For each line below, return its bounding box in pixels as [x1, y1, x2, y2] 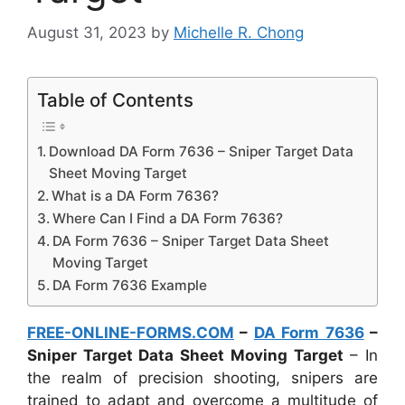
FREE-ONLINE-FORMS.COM [27, 324, 234, 343]
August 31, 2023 [27, 24, 146, 42]
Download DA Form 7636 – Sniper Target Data [49, 143, 354, 161]
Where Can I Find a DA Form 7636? [52, 210, 284, 228]
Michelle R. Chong [174, 24, 304, 42]
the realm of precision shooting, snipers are [27, 369, 378, 388]
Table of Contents [37, 89, 193, 112]
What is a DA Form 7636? [52, 187, 220, 205]
